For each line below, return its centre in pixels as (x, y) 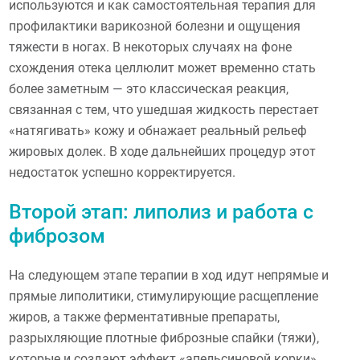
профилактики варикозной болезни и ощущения (155, 26)
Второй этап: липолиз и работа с (162, 211)
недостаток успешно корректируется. (123, 172)
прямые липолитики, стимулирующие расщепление (164, 296)
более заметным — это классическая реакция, (149, 89)
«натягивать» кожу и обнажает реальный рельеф (158, 131)
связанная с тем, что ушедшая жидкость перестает (164, 110)
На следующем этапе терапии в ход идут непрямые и (169, 275)
